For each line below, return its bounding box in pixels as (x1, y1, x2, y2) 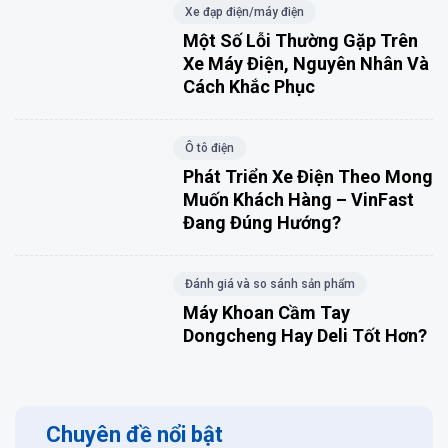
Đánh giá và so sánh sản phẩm (184, 276, 355, 291)
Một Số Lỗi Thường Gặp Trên (182, 29, 418, 51)
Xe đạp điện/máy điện (184, 4, 304, 19)
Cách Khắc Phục (182, 75, 315, 97)
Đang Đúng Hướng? (182, 211, 341, 233)
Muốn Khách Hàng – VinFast (182, 188, 414, 210)
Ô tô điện (184, 140, 234, 155)
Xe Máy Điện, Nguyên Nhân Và (182, 52, 429, 74)
